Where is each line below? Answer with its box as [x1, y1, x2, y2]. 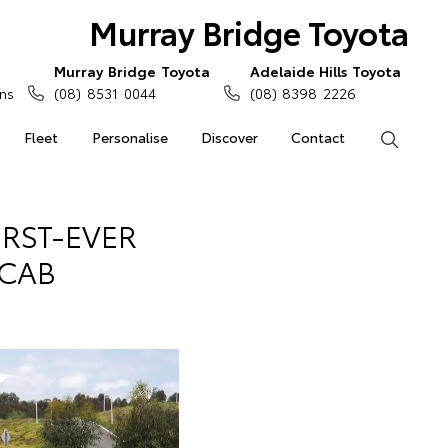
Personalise [91, 127, 168, 147]
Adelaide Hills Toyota [249, 61, 401, 81]
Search [398, 127, 443, 147]
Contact [291, 127, 346, 147]
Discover [200, 127, 258, 147]
